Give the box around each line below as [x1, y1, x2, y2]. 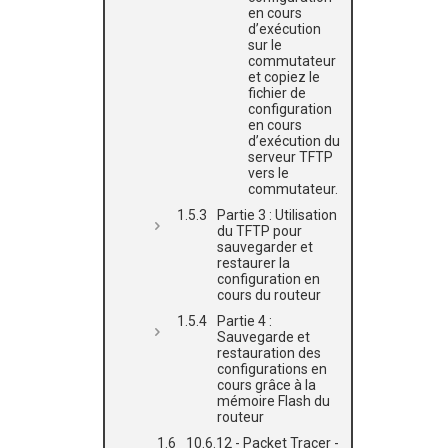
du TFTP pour [217, 223, 302, 239]
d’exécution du [248, 133, 340, 149]
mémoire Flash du [217, 393, 330, 409]
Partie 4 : [217, 313, 272, 329]
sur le [248, 37, 282, 53]
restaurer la [217, 255, 290, 271]
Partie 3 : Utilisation [217, 207, 337, 223]
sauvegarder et [217, 239, 313, 255]
